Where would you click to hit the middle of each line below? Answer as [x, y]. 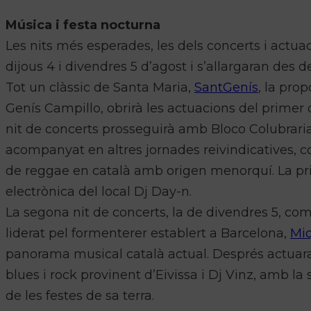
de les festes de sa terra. [80, 296]
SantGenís [226, 88]
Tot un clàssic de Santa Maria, [100, 88]
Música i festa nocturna [83, 25]
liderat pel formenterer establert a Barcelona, [148, 234]
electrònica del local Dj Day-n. [99, 192]
